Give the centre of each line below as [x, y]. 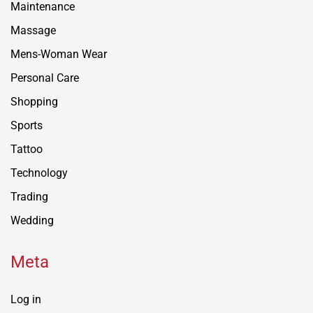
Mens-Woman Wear [59, 54]
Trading [29, 197]
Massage [33, 31]
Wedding [32, 221]
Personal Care [45, 78]
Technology [39, 173]
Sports [27, 126]
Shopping [34, 102]
